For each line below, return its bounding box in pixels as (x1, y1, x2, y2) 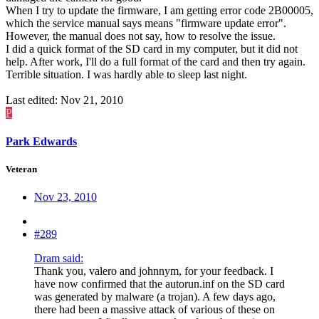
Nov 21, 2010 (61, 94, 123, 107)
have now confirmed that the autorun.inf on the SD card (34, 277, 285, 290)
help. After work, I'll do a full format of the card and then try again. (6, 56, 305, 68)
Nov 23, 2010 (34, 190, 97, 203)
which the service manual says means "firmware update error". (6, 17, 286, 30)
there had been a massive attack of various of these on (34, 303, 275, 315)
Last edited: (6, 94, 61, 107)
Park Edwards (6, 135, 77, 147)
